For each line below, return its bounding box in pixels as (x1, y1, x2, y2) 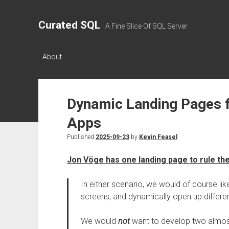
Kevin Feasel (139, 133, 177, 141)
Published (66, 133, 96, 141)
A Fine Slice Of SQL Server (105, 22, 188, 30)
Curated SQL (38, 19, 100, 31)
